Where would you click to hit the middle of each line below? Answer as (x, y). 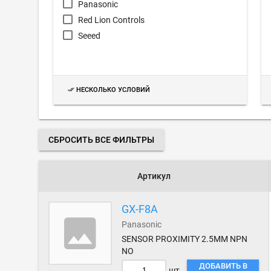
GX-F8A (140, 209)
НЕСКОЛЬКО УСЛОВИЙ (113, 90)
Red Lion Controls (111, 20)
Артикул (154, 176)
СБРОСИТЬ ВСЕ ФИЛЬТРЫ (101, 140)
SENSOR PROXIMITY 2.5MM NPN (185, 239)
